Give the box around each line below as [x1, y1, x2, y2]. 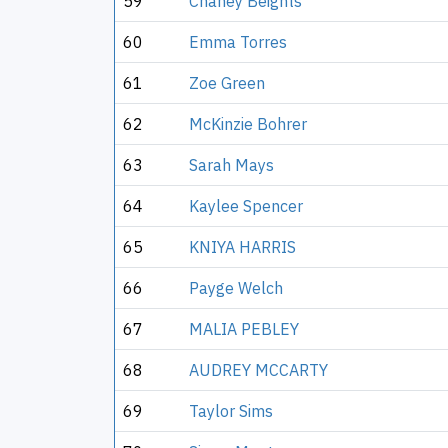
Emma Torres [189, 32, 287, 52]
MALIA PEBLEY [189, 319, 299, 339]
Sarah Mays [189, 155, 274, 175]
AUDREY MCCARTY [189, 360, 328, 380]
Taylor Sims [189, 401, 273, 421]
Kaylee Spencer [189, 196, 303, 216]
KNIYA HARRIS [189, 237, 296, 257]
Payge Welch [189, 278, 283, 298]
